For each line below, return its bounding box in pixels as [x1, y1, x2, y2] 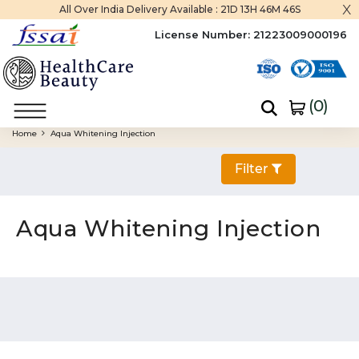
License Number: [155, 28, 250, 42]
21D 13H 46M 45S [220, 3, 301, 15]
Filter [235, 161, 272, 176]
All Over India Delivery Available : [58, 3, 220, 15]
